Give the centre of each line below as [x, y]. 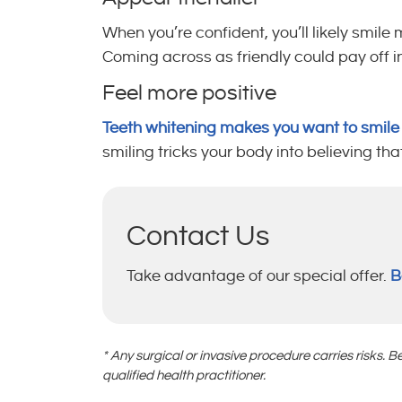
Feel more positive [189, 93]
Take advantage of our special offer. [258, 276]
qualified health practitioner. [184, 376]
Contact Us [198, 236]
